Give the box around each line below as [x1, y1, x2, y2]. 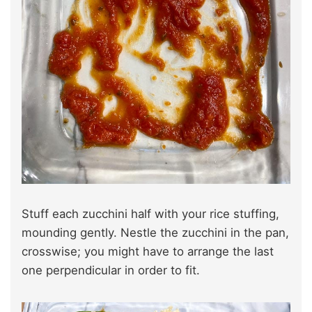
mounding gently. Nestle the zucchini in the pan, [22, 226, 289, 240]
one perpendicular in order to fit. [22, 263, 200, 278]
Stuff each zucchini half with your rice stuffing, [22, 207, 279, 221]
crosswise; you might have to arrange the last [22, 244, 274, 259]
